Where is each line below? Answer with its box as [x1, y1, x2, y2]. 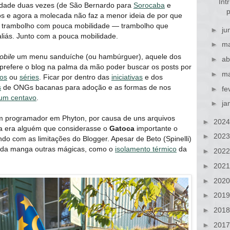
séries [20, 72, 39, 81]
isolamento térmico [115, 144, 177, 153]
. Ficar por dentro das [39, 72, 111, 81]
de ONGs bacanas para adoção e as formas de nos [1, 83, 171, 91]
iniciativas [111, 72, 143, 81]
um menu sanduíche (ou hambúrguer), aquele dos [15, 52, 181, 61]
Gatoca [109, 124, 135, 132]
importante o [135, 124, 178, 132]
